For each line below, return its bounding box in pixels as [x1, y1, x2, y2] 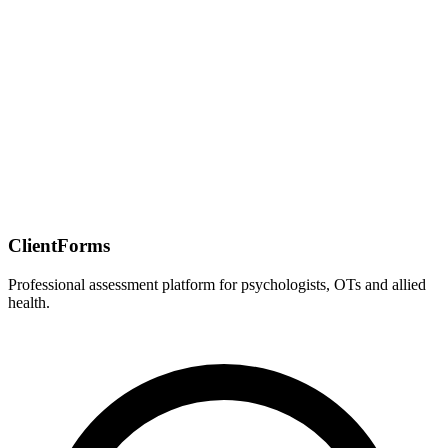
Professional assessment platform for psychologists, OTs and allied [8, 275, 426, 293]
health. [8, 293, 50, 311]
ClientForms [8, 234, 110, 256]
